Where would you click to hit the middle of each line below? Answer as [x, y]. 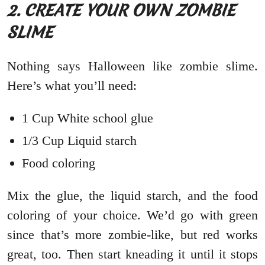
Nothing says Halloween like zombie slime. [132, 66]
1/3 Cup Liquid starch [79, 141]
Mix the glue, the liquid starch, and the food [132, 196]
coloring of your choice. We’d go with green [132, 215]
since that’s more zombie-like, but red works [132, 235]
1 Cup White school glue [89, 118]
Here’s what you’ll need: [72, 86]
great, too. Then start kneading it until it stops [132, 254]
